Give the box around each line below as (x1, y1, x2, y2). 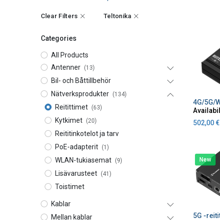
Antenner (51, 63, 81, 71)
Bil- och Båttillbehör (51, 77, 111, 84)
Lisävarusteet (55, 169, 97, 177)
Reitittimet (55, 103, 88, 111)
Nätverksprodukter (51, 90, 109, 98)
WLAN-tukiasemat (55, 156, 111, 164)
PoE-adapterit (55, 143, 98, 151)
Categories (40, 34, 77, 42)
